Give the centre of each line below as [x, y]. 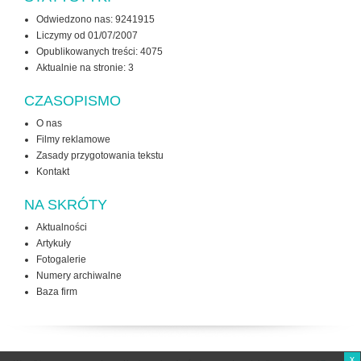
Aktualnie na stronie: [82, 68]
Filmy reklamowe [73, 140]
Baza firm [57, 292]
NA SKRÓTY [66, 205]
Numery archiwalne [79, 276]
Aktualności [62, 228]
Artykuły [54, 244]
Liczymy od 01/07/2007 [87, 36]
